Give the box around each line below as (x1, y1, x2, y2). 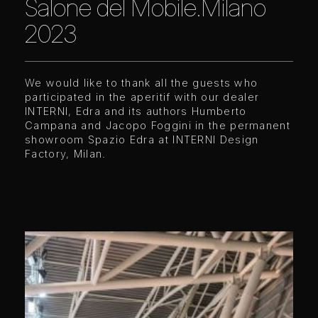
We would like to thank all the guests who (25, 76, 258, 89)
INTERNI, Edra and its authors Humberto (25, 104, 247, 117)
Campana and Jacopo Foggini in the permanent (25, 119, 290, 131)
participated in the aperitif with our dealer (25, 90, 260, 103)
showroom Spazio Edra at (25, 133, 173, 146)
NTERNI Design (175, 133, 259, 146)
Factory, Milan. (25, 147, 106, 160)
